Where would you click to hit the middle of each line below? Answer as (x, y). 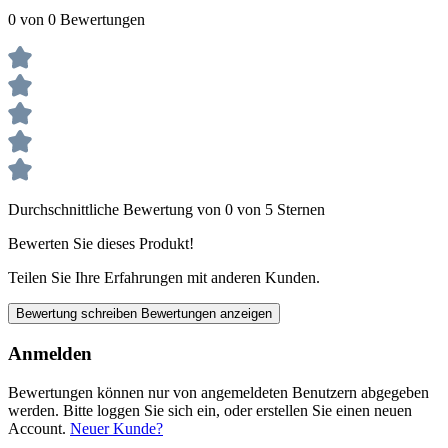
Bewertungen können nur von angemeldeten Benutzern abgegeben (218, 392)
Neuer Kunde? (116, 428)
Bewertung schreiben (78, 314)
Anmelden (50, 353)
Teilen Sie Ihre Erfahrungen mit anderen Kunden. (164, 278)
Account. (39, 428)
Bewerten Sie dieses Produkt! (101, 244)
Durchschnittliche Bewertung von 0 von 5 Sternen (166, 210)
